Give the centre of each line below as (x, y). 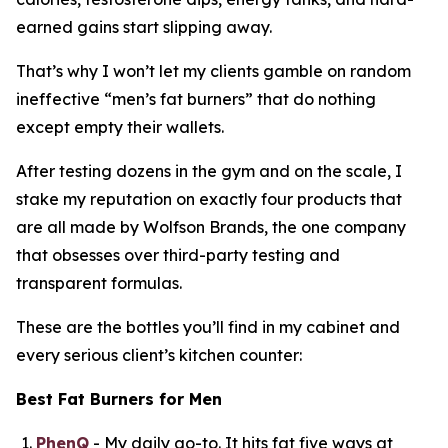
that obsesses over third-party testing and (178, 254)
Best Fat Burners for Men (119, 398)
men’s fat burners (178, 98)
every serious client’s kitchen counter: (159, 354)
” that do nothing (310, 98)
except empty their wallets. (120, 126)
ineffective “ (64, 98)
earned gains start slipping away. (144, 26)
